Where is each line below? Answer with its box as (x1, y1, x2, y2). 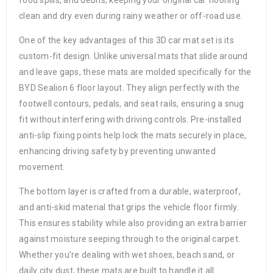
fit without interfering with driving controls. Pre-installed (19, 115, 241, 125)
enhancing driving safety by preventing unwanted (19, 146, 216, 157)
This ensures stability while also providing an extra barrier (19, 218, 247, 229)
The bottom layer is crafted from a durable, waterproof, (19, 186, 241, 197)
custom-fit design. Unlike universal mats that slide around (19, 51, 248, 62)
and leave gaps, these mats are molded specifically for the (19, 67, 252, 77)
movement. (19, 162, 65, 172)
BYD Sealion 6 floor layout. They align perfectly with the (19, 83, 240, 93)
